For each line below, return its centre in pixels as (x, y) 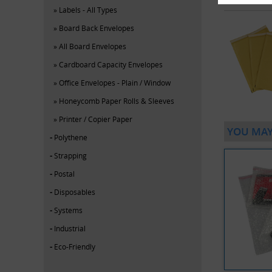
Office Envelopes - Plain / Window (115, 82)
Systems (68, 210)
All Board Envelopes (93, 46)
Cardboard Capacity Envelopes (111, 64)
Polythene (71, 137)
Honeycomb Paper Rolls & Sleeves (117, 100)
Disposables (75, 192)
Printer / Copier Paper (96, 119)
